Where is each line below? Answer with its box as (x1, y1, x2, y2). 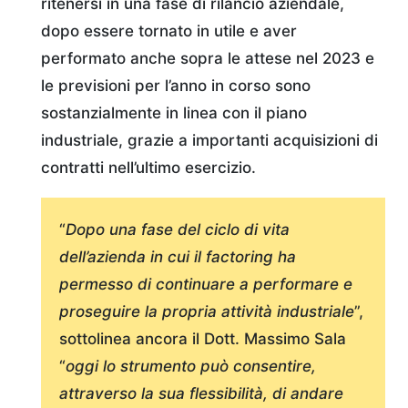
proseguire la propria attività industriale (59, 301, 354, 321)
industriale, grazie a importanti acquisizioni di (41, 130, 378, 149)
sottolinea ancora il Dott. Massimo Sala (59, 329, 346, 348)
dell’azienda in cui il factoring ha (59, 247, 296, 266)
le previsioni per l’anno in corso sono (41, 76, 311, 95)
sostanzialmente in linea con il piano (41, 103, 307, 122)
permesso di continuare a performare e (59, 274, 352, 293)
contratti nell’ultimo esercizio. (41, 158, 256, 177)
